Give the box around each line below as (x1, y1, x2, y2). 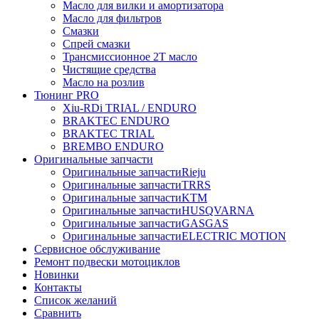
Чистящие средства (63, 63, 156, 76)
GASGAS (182, 217, 229, 230)
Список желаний (34, 294, 117, 307)
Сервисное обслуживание (34, 243, 160, 256)
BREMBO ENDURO (63, 140, 164, 153)
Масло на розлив (63, 76, 145, 89)
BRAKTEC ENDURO (63, 115, 169, 127)
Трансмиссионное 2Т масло (63, 51, 197, 63)
